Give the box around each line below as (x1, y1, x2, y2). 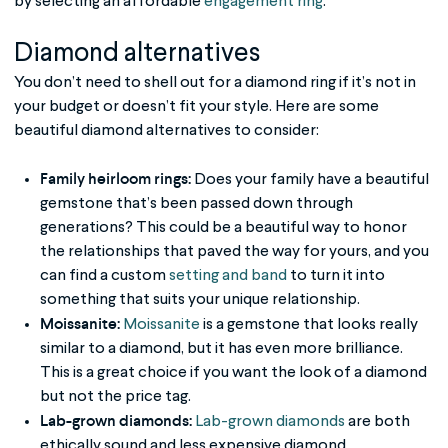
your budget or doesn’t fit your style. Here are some (14, 98, 379, 115)
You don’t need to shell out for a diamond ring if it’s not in (14, 74, 416, 91)
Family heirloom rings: (40, 167, 192, 189)
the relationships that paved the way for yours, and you (40, 243, 430, 260)
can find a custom (40, 267, 170, 284)
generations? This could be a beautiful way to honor (40, 219, 408, 236)
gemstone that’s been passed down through (40, 195, 354, 212)
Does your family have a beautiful (191, 171, 430, 188)
